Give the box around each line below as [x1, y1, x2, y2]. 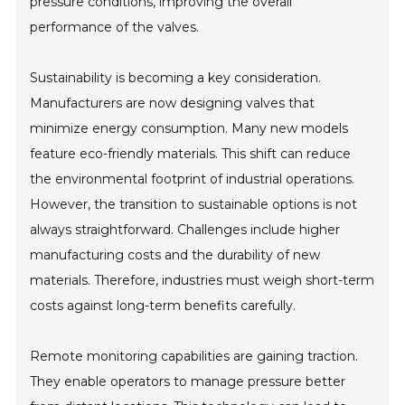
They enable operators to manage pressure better [30, 373, 346, 391]
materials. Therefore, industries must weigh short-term [30, 272, 375, 289]
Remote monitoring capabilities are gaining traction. [30, 348, 359, 365]
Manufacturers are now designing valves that [30, 95, 316, 112]
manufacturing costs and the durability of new [30, 247, 321, 264]
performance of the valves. [30, 19, 200, 36]
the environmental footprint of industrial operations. [30, 171, 355, 188]
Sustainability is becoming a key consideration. [30, 70, 322, 87]
